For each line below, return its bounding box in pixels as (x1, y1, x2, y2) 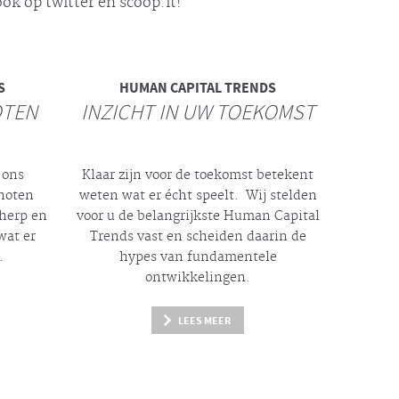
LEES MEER (178, 313, 232, 328)
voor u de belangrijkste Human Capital (76, 208, 320, 224)
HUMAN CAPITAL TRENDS (119, 78, 277, 98)
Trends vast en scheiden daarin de (89, 229, 306, 245)
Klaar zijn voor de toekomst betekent (82, 167, 314, 183)
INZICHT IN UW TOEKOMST (80, 99, 315, 127)
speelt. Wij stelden (191, 188, 317, 204)
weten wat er (78, 188, 165, 204)
